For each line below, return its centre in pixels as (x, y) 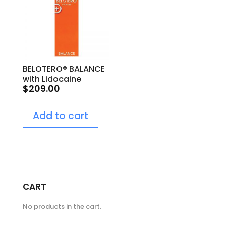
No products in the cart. (62, 207)
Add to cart (60, 116)
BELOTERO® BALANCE (64, 69)
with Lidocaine (52, 79)
